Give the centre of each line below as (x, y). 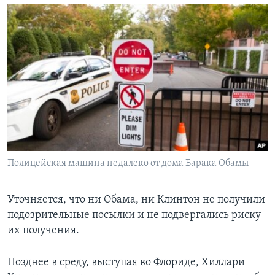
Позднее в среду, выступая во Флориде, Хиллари (126, 262)
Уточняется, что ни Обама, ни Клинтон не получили (136, 199)
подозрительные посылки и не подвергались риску (134, 215)
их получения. (43, 230)
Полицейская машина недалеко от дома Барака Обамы (128, 163)
